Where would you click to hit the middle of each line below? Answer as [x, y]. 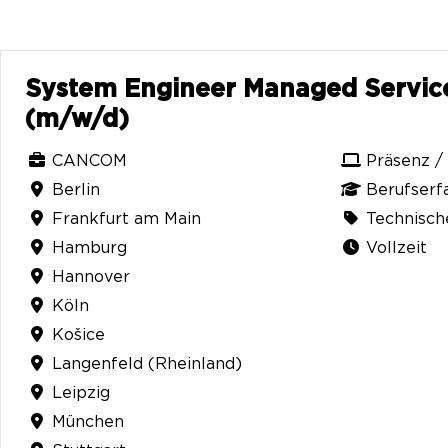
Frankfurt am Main [126, 219]
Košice [78, 335]
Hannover [91, 277]
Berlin [76, 190]
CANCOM [89, 161]
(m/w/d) [77, 119]
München [88, 422]
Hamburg [89, 248]
